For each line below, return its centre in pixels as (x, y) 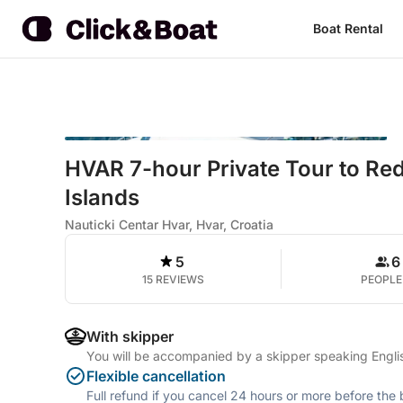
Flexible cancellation (156, 376)
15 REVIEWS (173, 279)
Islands (102, 197)
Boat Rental (348, 28)
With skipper (130, 336)
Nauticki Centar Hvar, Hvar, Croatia (169, 224)
